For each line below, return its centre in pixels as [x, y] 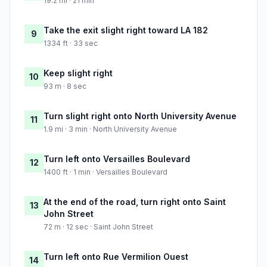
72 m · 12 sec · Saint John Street [98, 227]
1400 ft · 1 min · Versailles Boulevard [105, 172]
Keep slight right [78, 73]
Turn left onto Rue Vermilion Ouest [116, 257]
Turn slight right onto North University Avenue [140, 116]
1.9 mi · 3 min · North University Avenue [110, 129]
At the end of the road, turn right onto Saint [135, 202]
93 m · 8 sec [65, 86]
